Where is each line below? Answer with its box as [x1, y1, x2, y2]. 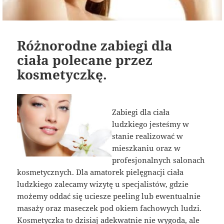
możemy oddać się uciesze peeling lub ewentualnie [17, 190, 201, 201]
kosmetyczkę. [17, 65, 107, 83]
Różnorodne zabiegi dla [17, 36, 173, 54]
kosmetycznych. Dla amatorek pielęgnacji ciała [17, 166, 184, 177]
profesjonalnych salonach [112, 154, 205, 165]
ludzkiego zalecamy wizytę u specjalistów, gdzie [17, 178, 189, 189]
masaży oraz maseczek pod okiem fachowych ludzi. [17, 202, 202, 213]
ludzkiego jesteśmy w [112, 118, 189, 129]
